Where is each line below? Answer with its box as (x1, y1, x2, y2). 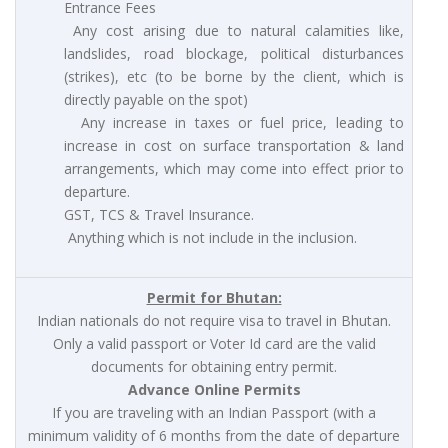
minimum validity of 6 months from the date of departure (28, 426, 400, 446)
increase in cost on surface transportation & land (64, 136, 404, 156)
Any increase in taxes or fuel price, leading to (64, 113, 404, 133)
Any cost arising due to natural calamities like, (64, 21, 404, 41)
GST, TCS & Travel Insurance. (64, 205, 254, 225)
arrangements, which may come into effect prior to (64, 159, 404, 179)
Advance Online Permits (127, 380, 301, 400)
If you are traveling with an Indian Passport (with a (52, 403, 376, 423)
